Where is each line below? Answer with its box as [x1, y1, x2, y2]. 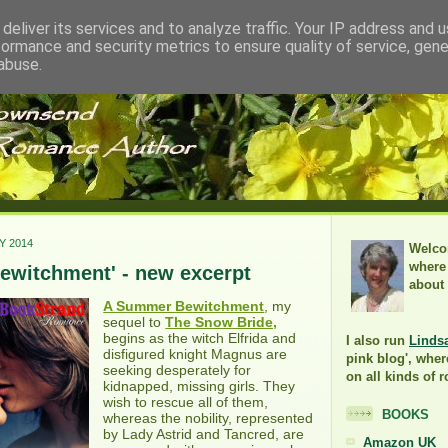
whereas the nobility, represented [103, 410, 314, 426]
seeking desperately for [103, 362, 252, 378]
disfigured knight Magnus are [103, 346, 288, 362]
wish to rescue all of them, [103, 394, 269, 410]
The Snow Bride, [165, 314, 278, 330]
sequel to [103, 314, 166, 330]
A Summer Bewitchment [103, 298, 265, 314]
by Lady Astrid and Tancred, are [103, 426, 305, 442]
